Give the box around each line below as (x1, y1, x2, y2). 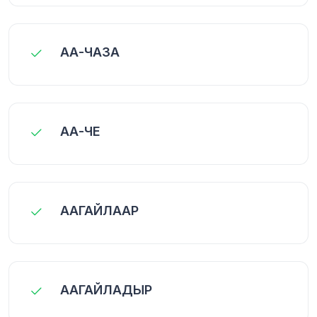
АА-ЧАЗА (60, 44, 120, 59)
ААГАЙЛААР (60, 202, 139, 218)
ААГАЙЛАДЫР (60, 282, 152, 297)
